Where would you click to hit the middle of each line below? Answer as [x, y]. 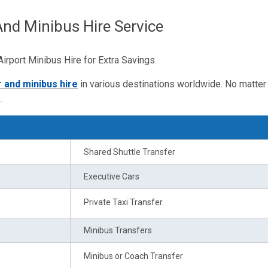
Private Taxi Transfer [123, 202]
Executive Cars [112, 176]
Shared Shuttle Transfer [130, 152]
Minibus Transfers [118, 230]
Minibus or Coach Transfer [133, 256]
